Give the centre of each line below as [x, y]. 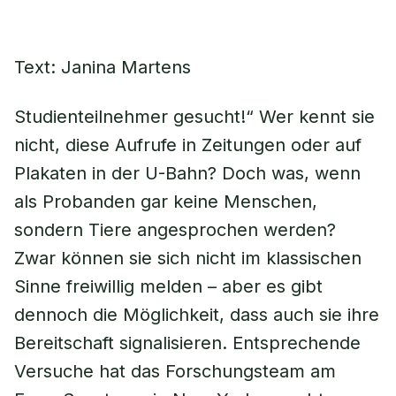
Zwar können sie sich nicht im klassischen [188, 258]
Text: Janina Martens [103, 67]
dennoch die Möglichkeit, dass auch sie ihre [197, 315]
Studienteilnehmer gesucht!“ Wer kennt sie [194, 117]
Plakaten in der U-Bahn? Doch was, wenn [187, 173]
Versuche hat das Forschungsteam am [175, 371]
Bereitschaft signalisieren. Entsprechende [187, 343]
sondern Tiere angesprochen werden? [175, 230]
